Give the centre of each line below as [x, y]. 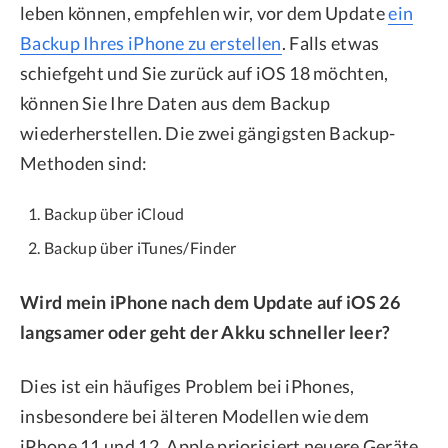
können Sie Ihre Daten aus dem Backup [175, 103]
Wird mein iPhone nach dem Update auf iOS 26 [210, 302]
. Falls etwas [330, 43]
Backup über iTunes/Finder [140, 248]
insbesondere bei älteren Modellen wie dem [195, 416]
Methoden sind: [84, 163]
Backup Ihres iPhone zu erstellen [151, 43]
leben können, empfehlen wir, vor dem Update [204, 13]
